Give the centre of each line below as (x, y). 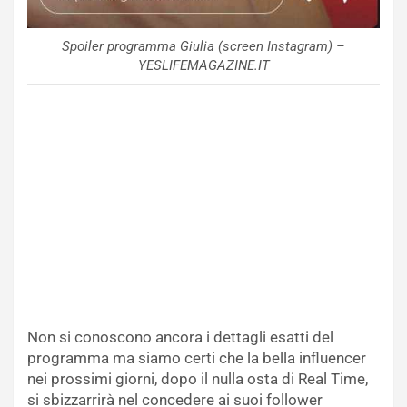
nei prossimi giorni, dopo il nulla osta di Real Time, (198, 379)
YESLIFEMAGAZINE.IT (203, 66)
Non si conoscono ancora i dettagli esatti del (180, 338)
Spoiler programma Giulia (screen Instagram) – (203, 47)
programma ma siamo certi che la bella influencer (197, 358)
